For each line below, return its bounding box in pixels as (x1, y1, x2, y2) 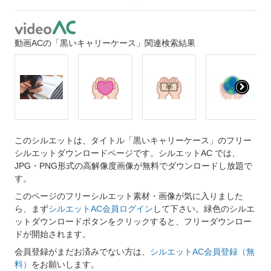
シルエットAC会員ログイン (48, 204, 153, 214)
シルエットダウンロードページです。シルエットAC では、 (15, 148, 240, 158)
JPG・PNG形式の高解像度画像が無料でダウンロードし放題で (15, 161, 252, 171)
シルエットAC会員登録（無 (150, 247, 255, 257)
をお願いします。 (31, 260, 99, 270)
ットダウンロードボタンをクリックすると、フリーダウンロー (15, 217, 252, 227)
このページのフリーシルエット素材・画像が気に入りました (15, 191, 243, 201)
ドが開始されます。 (15, 229, 91, 240)
